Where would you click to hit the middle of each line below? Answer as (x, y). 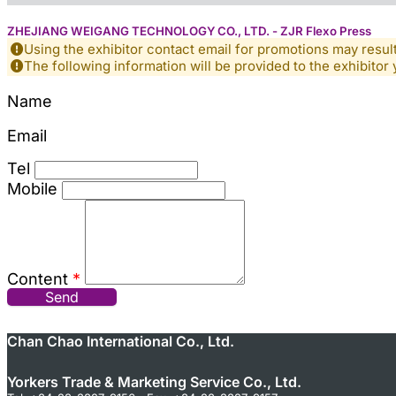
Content (40, 279)
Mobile (32, 189)
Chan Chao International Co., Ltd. (121, 341)
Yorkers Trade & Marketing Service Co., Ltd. (154, 381)
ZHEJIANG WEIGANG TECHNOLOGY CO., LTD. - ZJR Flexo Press (189, 31)
